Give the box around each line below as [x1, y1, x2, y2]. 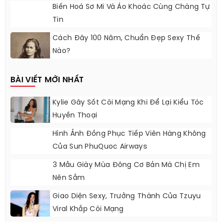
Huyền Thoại [53, 116, 98, 124]
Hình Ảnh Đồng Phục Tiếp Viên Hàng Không [53, 135, 206, 143]
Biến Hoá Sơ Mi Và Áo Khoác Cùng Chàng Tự [53, 8, 210, 16]
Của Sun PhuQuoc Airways [53, 148, 147, 156]
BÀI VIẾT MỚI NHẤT [10, 80, 84, 89]
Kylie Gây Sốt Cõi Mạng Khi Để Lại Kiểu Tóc [53, 104, 204, 111]
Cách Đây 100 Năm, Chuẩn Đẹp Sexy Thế [53, 39, 200, 47]
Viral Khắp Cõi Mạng [53, 210, 124, 218]
